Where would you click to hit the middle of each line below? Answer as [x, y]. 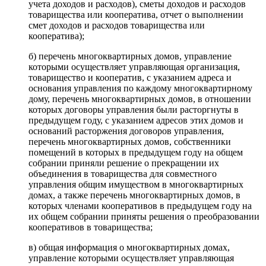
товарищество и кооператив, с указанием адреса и [130, 78]
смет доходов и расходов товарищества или [117, 26]
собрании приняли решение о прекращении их [124, 163]
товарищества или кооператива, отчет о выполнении [136, 15]
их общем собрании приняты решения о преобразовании [144, 217]
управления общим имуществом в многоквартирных [136, 185]
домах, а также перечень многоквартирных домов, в [134, 195]
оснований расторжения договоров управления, [126, 131]
